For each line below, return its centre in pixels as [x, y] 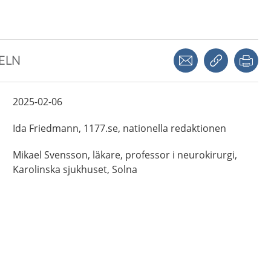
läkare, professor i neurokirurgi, [165, 155]
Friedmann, [55, 128]
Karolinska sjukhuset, [61, 169]
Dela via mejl [221, 53]
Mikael [27, 155]
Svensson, [67, 155]
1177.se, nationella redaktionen [155, 128]
